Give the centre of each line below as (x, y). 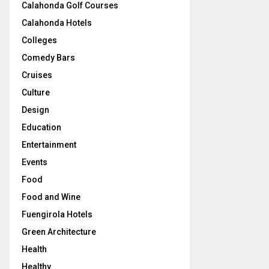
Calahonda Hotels (57, 23)
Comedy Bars (48, 58)
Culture (36, 92)
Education (41, 127)
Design (35, 110)
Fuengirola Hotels (57, 214)
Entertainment (49, 145)
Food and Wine (51, 197)
